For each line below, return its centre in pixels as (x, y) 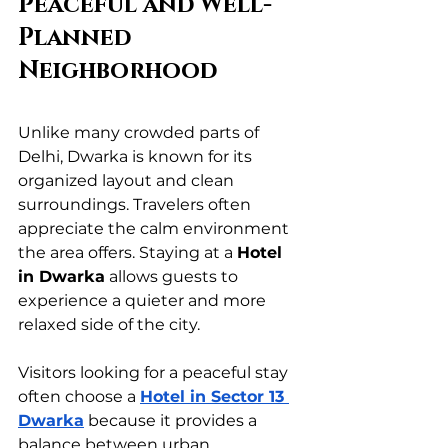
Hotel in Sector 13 (214, 397)
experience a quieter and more (144, 301)
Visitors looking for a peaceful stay (155, 373)
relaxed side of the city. (109, 325)
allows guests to (173, 277)
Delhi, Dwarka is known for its (137, 157)
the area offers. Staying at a (127, 253)
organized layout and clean (128, 181)
